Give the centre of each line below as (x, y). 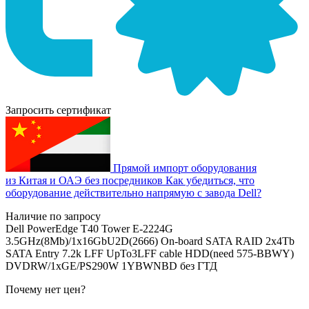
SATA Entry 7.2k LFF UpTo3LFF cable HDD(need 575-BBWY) (150, 253)
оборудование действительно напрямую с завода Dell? (133, 192)
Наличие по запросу (53, 216)
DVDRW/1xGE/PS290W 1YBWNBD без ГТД (111, 266)
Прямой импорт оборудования (185, 168)
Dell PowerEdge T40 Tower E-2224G (89, 228)
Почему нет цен (43, 289)
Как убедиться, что (210, 180)
